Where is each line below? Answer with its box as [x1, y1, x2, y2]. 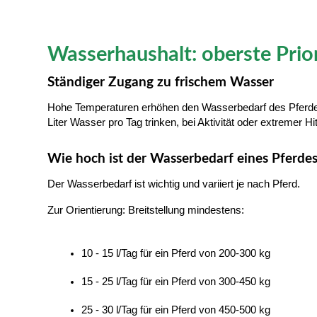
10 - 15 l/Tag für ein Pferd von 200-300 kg [81, 247, 270, 259]
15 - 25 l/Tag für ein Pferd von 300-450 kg [81, 275, 270, 287]
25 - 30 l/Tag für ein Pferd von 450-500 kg [81, 304, 270, 316]
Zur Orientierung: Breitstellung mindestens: [47, 204, 244, 216]
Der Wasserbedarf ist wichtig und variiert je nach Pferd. [47, 178, 303, 190]
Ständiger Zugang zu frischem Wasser [47, 75, 274, 89]
